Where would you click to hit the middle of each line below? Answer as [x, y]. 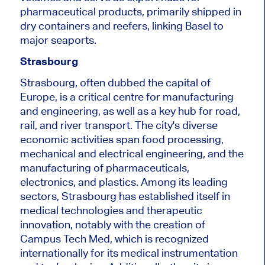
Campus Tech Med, [67, 238]
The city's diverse [175, 125]
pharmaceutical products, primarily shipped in [130, 11]
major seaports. [58, 40]
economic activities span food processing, [122, 139]
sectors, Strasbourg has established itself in [125, 196]
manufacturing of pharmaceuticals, [104, 167]
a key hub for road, [194, 111]
